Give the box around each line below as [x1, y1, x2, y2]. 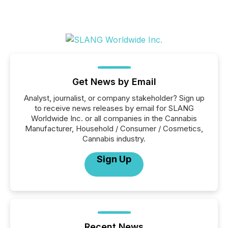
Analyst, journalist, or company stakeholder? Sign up [23, 93, 205, 103]
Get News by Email [72, 76, 156, 87]
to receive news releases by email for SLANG [34, 103, 194, 113]
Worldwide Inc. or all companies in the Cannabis [31, 113, 197, 123]
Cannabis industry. [82, 134, 146, 144]
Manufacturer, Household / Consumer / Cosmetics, [25, 124, 203, 133]
